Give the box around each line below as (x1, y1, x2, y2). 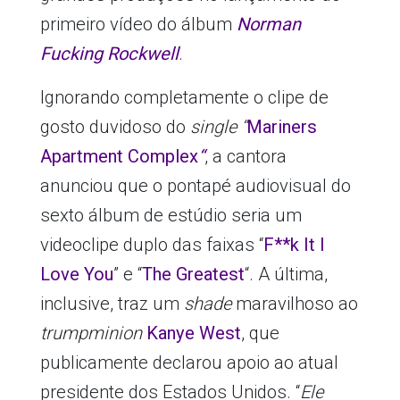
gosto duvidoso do (39, 116, 190, 138)
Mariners (246, 116, 317, 138)
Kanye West (146, 322, 241, 345)
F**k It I (262, 234, 325, 256)
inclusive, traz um (39, 293, 184, 315)
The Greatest (141, 263, 245, 286)
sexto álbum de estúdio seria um (39, 204, 302, 227)
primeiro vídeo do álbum (39, 13, 237, 36)
